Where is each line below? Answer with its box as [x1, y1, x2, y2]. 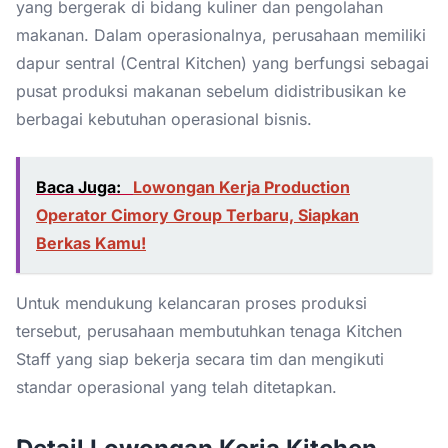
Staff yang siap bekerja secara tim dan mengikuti [16, 348, 384, 369]
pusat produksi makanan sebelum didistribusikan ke [16, 80, 406, 101]
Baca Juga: [36, 176, 125, 197]
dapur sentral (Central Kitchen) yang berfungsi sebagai [16, 52, 429, 73]
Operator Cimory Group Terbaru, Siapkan [36, 204, 359, 225]
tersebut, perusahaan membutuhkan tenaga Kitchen [16, 320, 402, 341]
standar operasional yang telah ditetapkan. [16, 376, 337, 397]
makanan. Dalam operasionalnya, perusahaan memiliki [16, 24, 426, 45]
